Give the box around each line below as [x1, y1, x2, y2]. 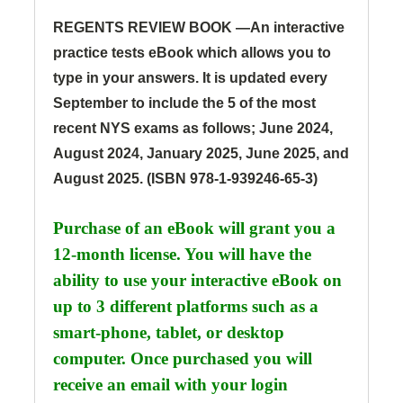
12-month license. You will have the [53, 245, 311, 264]
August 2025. [53, 171, 147, 187]
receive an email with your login [53, 375, 288, 395]
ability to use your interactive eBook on [53, 271, 342, 291]
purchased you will [173, 349, 312, 369]
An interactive [250, 20, 345, 36]
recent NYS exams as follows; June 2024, [53, 121, 333, 137]
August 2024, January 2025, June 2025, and [53, 146, 349, 162]
